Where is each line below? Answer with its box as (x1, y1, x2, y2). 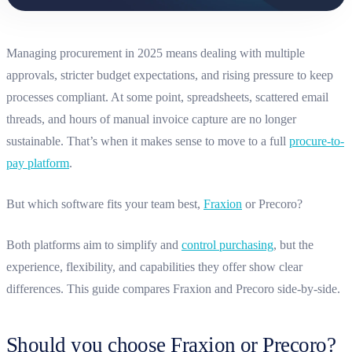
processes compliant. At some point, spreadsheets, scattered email (6, 90, 328, 104)
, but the (273, 237, 313, 251)
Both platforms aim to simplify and (6, 237, 181, 251)
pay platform (6, 156, 69, 170)
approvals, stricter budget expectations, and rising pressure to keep (6, 68, 333, 82)
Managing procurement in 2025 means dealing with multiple (6, 46, 305, 60)
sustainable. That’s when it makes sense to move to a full (6, 134, 289, 148)
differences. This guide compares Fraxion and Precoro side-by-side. (6, 281, 340, 295)
